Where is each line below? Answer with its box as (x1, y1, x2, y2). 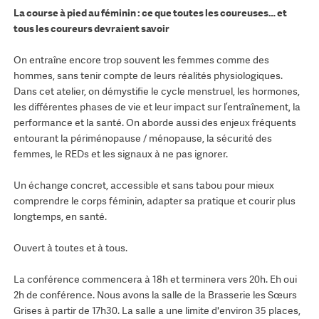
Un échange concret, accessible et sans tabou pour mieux (13, 179, 274, 192)
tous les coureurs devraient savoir (13, 22, 169, 36)
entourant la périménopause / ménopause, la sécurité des (13, 132, 272, 145)
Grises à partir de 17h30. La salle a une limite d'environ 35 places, (13, 304, 300, 318)
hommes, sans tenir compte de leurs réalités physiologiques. (13, 69, 283, 83)
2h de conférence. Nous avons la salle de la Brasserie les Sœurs (13, 288, 297, 302)
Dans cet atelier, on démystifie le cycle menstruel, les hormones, (13, 85, 300, 98)
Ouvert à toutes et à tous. (13, 241, 127, 255)
